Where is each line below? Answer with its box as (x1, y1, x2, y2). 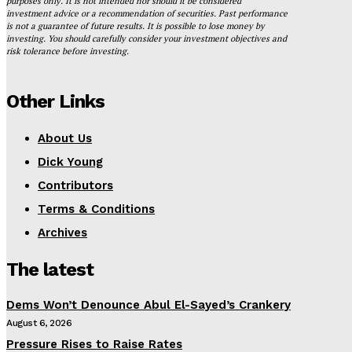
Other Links (6, 90, 104, 112)
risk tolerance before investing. (6, 45, 129, 57)
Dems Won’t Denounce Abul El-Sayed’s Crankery (6, 297, 291, 312)
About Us (38, 130, 92, 145)
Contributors (38, 178, 113, 192)
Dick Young (38, 154, 103, 169)
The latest (6, 258, 93, 280)
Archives (38, 225, 87, 240)
